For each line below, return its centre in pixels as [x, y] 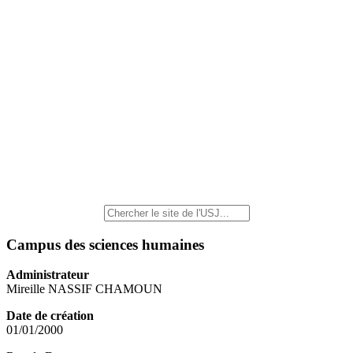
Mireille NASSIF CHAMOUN [84, 289]
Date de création [50, 316]
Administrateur [48, 275]
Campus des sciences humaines [105, 244]
